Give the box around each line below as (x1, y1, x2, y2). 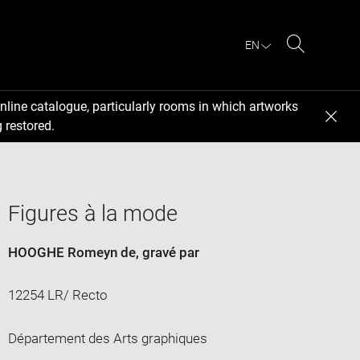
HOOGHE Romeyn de (7, 243, 136, 260)
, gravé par (135, 243, 199, 260)
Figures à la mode (7, 200, 178, 227)
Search (295, 55, 337, 71)
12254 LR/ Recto (7, 286, 108, 303)
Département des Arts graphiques (7, 329, 207, 346)
